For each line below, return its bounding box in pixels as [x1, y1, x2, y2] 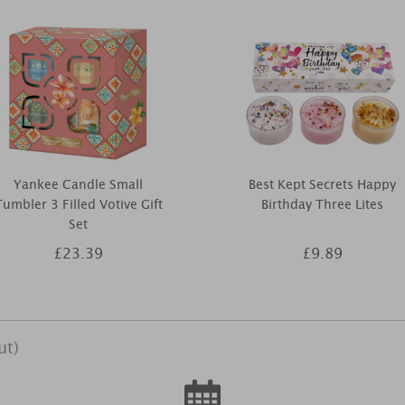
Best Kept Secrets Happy [249, 174, 396, 194]
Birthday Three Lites [261, 194, 383, 214]
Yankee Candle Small [14, 174, 143, 194]
